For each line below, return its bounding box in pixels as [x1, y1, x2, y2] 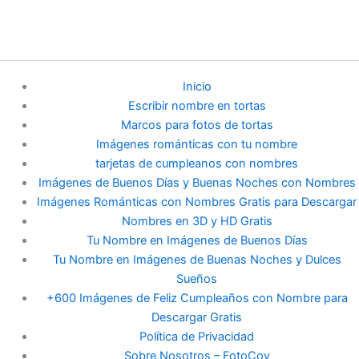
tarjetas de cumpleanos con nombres [95, 156, 299, 171]
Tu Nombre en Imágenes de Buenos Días [86, 233, 308, 248]
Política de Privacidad [139, 329, 255, 345]
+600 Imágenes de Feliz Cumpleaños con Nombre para [46, 291, 348, 306]
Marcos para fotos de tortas [120, 118, 273, 133]
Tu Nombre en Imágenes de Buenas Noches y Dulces [52, 252, 341, 268]
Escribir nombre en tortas [127, 99, 266, 114]
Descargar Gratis [151, 310, 243, 325]
